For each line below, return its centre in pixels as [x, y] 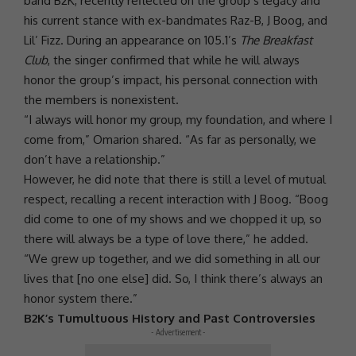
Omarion [116, 140]
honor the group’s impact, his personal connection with [171, 80]
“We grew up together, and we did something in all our [172, 259]
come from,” [58, 140]
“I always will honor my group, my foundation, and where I [178, 120]
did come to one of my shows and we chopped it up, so [173, 219]
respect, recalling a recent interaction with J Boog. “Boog [176, 199]
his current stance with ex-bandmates [127, 21]
